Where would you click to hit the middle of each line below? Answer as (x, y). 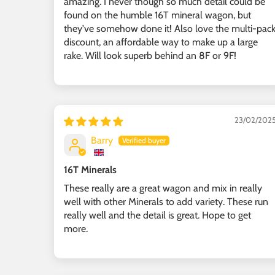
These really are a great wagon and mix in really (163, 188)
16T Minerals (90, 169)
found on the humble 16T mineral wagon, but (157, 15)
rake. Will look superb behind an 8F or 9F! (150, 55)
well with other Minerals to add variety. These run (166, 201)
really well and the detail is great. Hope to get (157, 215)
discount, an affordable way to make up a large (161, 42)
